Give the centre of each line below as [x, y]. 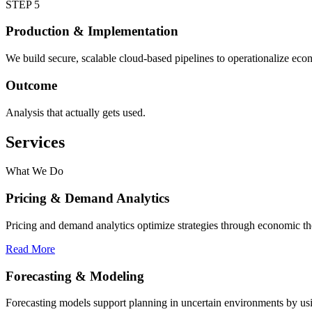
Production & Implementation [92, 31]
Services [35, 142]
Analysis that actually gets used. [76, 112]
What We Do [34, 171]
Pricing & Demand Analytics [87, 198]
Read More [30, 249]
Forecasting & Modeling [75, 276]
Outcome [31, 85]
